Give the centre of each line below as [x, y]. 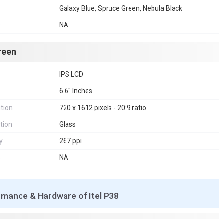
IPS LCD [71, 74]
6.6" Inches [76, 91]
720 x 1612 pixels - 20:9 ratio [103, 108]
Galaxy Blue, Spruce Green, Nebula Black [121, 8]
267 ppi [70, 141]
